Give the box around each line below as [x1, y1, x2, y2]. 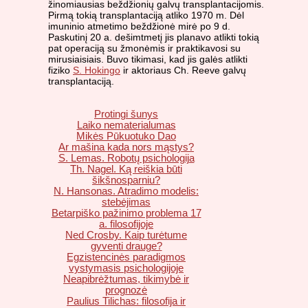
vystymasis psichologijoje [69, 263, 184, 274]
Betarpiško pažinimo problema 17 [51, 208, 201, 219]
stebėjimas [102, 197, 151, 208]
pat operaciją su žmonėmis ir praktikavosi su [48, 43, 241, 54]
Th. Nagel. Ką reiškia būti [70, 164, 182, 175]
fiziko [48, 65, 73, 76]
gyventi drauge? [90, 241, 162, 252]
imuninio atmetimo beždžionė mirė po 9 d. [48, 21, 230, 32]
